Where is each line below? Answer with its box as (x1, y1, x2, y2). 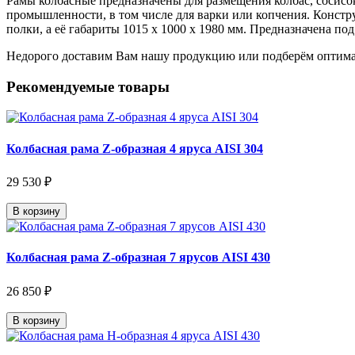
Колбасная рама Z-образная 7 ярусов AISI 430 (6, 250, 270, 265)
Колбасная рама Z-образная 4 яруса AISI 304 (6, 141, 263, 155)
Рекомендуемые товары (6, 78, 170, 95)
